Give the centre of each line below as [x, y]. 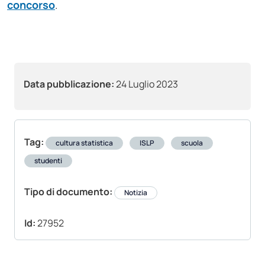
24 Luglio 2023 [146, 84]
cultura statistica [84, 143]
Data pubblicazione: [69, 84]
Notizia [136, 193]
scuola [192, 143]
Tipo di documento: [68, 192]
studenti [48, 161]
